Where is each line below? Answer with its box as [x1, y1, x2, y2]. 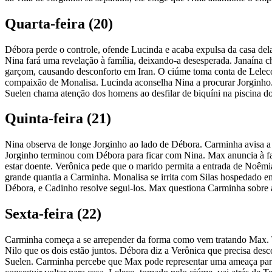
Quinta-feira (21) [5, 110, 111, 127]
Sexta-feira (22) [5, 206, 101, 222]
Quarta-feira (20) [5, 15, 113, 32]
